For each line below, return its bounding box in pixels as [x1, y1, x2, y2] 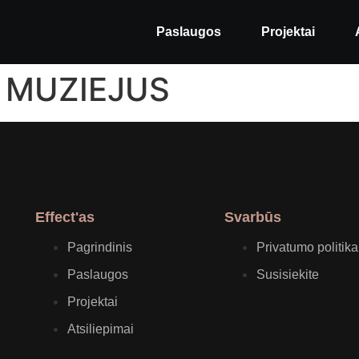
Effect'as [35, 209, 95, 225]
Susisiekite [256, 268, 319, 281]
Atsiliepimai [67, 322, 134, 336]
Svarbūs [224, 209, 281, 225]
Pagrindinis [67, 240, 132, 254]
